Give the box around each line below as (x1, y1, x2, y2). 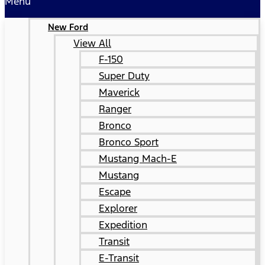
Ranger (99, 102, 131, 115)
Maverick (99, 86, 140, 99)
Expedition (99, 218, 147, 231)
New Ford (48, 21, 88, 33)
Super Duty (99, 69, 150, 82)
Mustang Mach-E (99, 152, 177, 165)
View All (73, 37, 111, 50)
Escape (99, 185, 131, 198)
